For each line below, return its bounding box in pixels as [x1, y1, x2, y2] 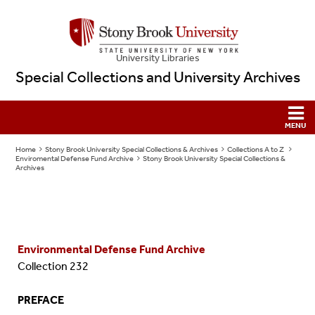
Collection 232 [18, 259, 89, 273]
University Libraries [115, 52, 200, 65]
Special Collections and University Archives [15, 68, 300, 87]
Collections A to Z [227, 145, 286, 155]
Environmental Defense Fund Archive [18, 242, 206, 256]
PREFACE [18, 292, 65, 307]
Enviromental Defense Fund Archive [15, 154, 134, 164]
